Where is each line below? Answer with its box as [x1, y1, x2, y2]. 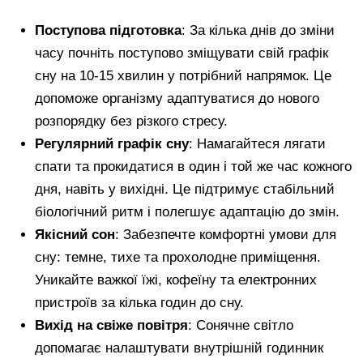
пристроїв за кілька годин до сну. [35, 295, 245, 311]
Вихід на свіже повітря [35, 318, 189, 334]
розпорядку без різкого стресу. [35, 113, 228, 130]
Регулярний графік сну [35, 136, 190, 152]
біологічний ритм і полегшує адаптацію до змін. [35, 204, 340, 220]
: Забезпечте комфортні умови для [115, 227, 337, 243]
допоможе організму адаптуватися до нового [35, 91, 320, 107]
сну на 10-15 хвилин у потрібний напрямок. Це [35, 68, 332, 84]
